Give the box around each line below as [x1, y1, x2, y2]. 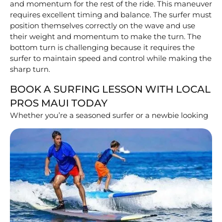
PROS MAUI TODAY [10, 97, 108, 109]
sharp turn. [10, 64, 50, 74]
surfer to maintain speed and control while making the [10, 53, 212, 63]
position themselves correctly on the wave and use [10, 20, 195, 30]
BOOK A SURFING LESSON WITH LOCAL [10, 83, 211, 95]
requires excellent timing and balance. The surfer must [10, 9, 212, 19]
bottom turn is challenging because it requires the [10, 42, 195, 52]
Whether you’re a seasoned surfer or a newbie [10, 110, 181, 120]
